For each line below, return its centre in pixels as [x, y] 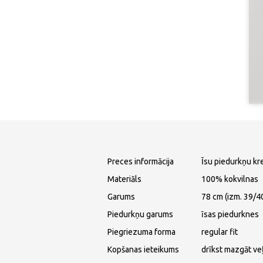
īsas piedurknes [230, 215]
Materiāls [124, 179]
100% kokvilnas [230, 179]
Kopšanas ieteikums [143, 250]
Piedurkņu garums [140, 215]
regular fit [220, 232]
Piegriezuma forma [141, 232]
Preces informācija [141, 162]
